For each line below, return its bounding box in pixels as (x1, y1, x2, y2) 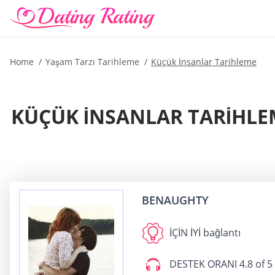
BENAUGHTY (142, 193, 209, 207)
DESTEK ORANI (169, 257, 237, 271)
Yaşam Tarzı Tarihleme (45, 56, 139, 68)
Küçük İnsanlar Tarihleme (151, 56, 257, 68)
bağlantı (201, 226, 241, 239)
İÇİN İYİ (169, 226, 201, 239)
